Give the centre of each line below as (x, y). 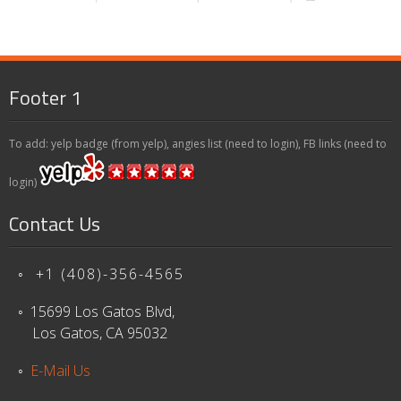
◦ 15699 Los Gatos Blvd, (96, 311)
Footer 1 (45, 97)
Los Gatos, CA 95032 (93, 333)
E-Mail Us (60, 370)
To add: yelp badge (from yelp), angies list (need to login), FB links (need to (198, 143)
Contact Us (55, 223)
